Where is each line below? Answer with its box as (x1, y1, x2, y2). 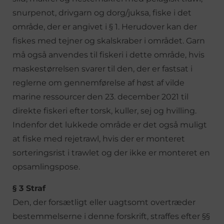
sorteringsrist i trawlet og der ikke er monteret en (12, 147, 210, 157)
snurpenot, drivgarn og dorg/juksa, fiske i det (12, 7, 191, 17)
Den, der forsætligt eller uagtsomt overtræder (12, 197, 195, 207)
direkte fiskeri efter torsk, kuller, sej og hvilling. (12, 105, 196, 115)
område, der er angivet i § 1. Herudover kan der (12, 21, 197, 31)
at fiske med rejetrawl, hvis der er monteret (12, 133, 185, 143)
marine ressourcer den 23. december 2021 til (12, 91, 188, 101)
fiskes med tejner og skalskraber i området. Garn (12, 35, 205, 45)
